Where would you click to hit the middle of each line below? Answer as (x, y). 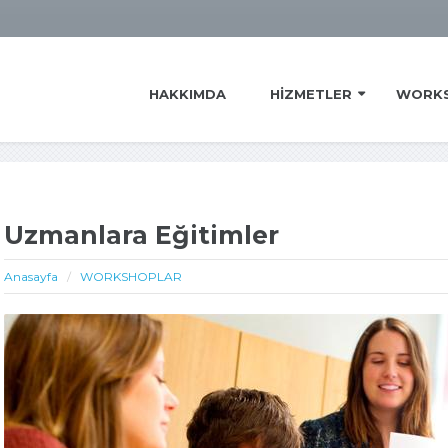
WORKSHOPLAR (131, 276)
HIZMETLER (311, 94)
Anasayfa (31, 276)
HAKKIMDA (187, 94)
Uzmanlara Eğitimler (141, 235)
